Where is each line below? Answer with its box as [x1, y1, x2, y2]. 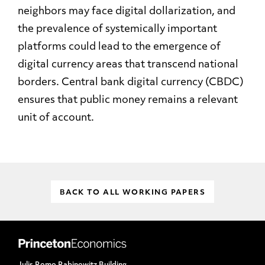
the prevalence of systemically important [18, 24, 217, 35]
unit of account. [18, 113, 94, 124]
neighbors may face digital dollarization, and [18, 7, 235, 17]
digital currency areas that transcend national [18, 60, 238, 70]
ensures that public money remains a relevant [18, 95, 238, 106]
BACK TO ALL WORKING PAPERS [59, 189, 206, 197]
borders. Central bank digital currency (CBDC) [18, 77, 244, 88]
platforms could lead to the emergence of [18, 42, 221, 53]
